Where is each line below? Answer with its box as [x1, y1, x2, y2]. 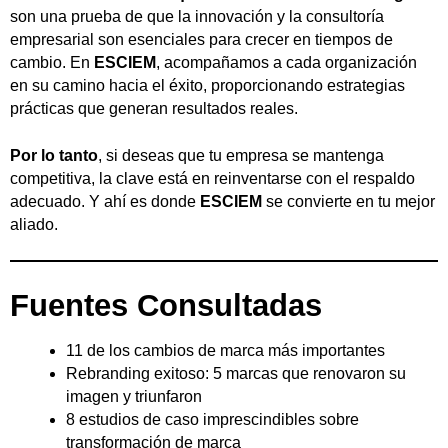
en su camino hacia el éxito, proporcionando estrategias [10, 77, 405, 95]
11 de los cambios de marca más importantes [66, 342, 385, 360]
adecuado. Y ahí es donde [10, 193, 200, 211]
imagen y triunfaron [66, 388, 202, 406]
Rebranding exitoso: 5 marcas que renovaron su [66, 365, 406, 383]
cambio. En [10, 54, 94, 72]
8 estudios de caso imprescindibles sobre [66, 411, 359, 429]
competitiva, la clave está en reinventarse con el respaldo [10, 170, 415, 188]
